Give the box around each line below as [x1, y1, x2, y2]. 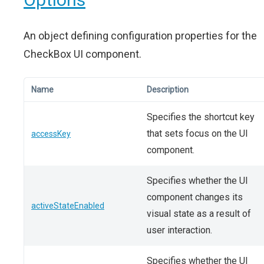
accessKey [31, 129, 71, 138]
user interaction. [147, 225, 212, 236]
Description [147, 85, 189, 94]
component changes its [147, 192, 243, 203]
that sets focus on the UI [147, 128, 248, 139]
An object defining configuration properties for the [24, 29, 257, 42]
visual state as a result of [147, 208, 251, 219]
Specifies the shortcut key [147, 111, 255, 123]
